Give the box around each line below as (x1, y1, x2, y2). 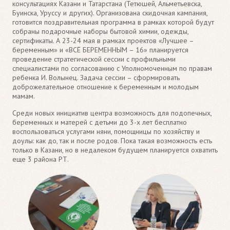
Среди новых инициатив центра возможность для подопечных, (12, 108, 212, 118)
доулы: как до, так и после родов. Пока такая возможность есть (12, 136, 212, 145)
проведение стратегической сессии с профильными (12, 54, 176, 64)
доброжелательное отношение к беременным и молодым (12, 82, 199, 91)
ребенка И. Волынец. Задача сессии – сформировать (12, 72, 180, 82)
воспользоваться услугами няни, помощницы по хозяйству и (12, 126, 200, 136)
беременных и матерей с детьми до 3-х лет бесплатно (12, 117, 187, 127)
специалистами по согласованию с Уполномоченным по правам (12, 63, 212, 73)
